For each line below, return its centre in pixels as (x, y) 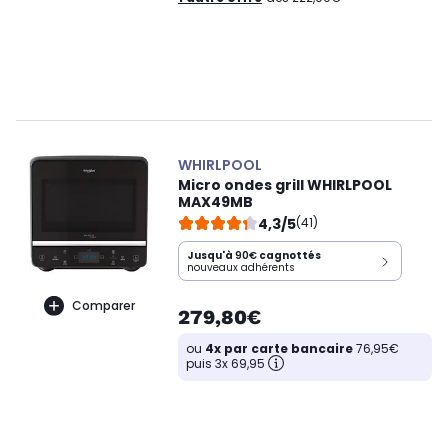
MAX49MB (215, 202)
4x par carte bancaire (279, 349)
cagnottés (289, 256)
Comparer (103, 305)
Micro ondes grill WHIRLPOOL (285, 185)
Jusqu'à (211, 256)
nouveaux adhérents (241, 268)
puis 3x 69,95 (225, 364)
